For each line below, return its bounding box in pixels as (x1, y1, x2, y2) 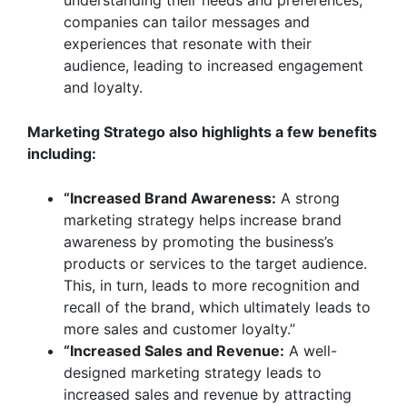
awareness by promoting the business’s (64, 233, 333, 251)
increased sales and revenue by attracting (64, 385, 352, 403)
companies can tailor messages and (64, 13, 310, 31)
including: (27, 144, 96, 163)
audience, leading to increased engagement (64, 56, 363, 74)
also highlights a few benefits (165, 123, 377, 141)
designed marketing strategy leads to (64, 363, 322, 382)
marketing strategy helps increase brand (64, 211, 342, 229)
